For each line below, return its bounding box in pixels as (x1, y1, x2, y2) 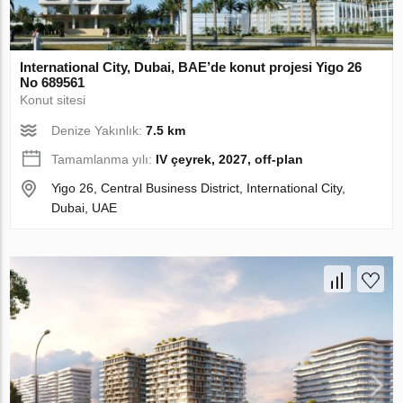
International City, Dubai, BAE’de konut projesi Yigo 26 (20, 59, 363, 76)
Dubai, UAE (51, 201, 118, 216)
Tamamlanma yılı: (51, 152, 157, 167)
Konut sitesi (20, 93, 86, 108)
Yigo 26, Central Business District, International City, (51, 181, 346, 196)
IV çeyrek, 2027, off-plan (156, 152, 304, 167)
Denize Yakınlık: (51, 123, 147, 139)
